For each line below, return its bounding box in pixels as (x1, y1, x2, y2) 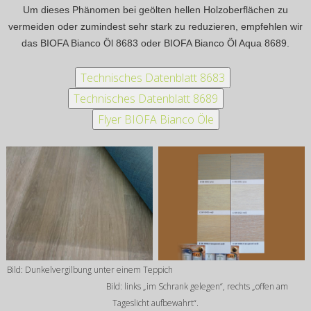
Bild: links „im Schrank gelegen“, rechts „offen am (106, 280, 288, 293)
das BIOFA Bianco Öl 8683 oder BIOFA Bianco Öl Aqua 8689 (22, 37, 287, 49)
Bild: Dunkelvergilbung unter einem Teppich (7, 264, 304, 276)
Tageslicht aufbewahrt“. (112, 297, 199, 310)
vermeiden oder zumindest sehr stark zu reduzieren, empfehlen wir (8, 20, 303, 32)
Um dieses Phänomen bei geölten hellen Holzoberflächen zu (23, 3, 288, 15)
